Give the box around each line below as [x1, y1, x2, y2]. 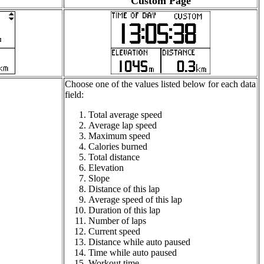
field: [65, 90, 84, 100]
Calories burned [88, 141, 147, 152]
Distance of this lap [88, 184, 160, 194]
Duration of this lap [88, 205, 160, 216]
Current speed [88, 226, 140, 237]
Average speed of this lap [88, 194, 182, 205]
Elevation [88, 163, 124, 173]
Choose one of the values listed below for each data [65, 79, 256, 90]
